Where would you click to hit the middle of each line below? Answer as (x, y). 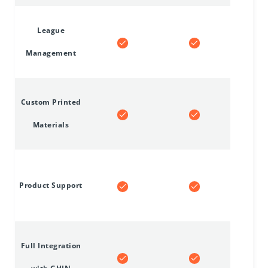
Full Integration (51, 246)
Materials (51, 125)
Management (51, 53)
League (51, 31)
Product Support (51, 185)
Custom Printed (51, 102)
